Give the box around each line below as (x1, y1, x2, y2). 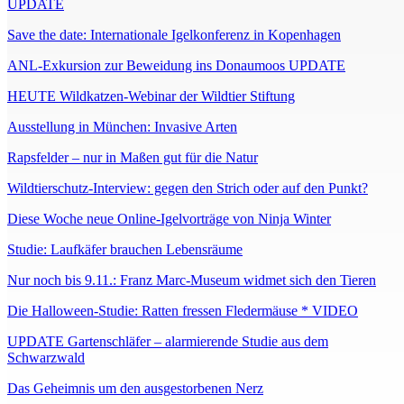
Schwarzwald (7, 350, 85, 366)
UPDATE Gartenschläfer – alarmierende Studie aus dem (7, 334, 328, 350)
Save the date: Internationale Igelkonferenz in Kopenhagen (7, 27, 341, 43)
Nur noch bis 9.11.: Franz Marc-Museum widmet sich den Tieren (7, 272, 376, 289)
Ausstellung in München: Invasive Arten (7, 119, 237, 135)
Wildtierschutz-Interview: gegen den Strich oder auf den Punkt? (7, 180, 368, 197)
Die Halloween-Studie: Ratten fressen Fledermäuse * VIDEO (7, 303, 358, 319)
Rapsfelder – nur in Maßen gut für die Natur (7, 150, 258, 166)
